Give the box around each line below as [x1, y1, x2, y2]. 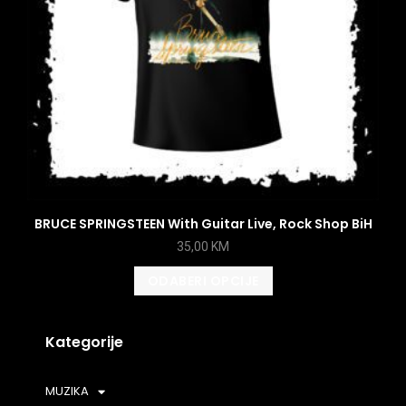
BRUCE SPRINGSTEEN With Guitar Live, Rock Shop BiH [34, 215, 372, 234]
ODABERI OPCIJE [147, 272, 259, 291]
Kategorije [45, 332, 123, 353]
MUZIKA [45, 382, 89, 401]
